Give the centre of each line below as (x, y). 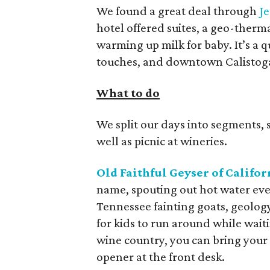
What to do (128, 93)
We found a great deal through (178, 11)
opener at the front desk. (161, 257)
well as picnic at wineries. (162, 141)
